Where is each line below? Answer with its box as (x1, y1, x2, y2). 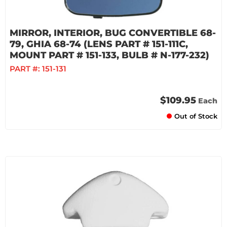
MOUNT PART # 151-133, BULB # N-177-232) (10, 50, 209, 61)
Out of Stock (174, 112, 217, 120)
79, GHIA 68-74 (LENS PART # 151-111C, (10, 39, 188, 50)
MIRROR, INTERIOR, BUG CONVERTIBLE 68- (10, 27, 216, 39)
